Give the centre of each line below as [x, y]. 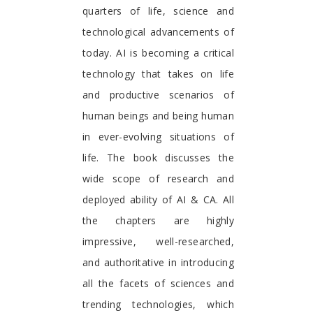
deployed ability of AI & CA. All [158, 199]
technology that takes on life [158, 73]
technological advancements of [158, 31]
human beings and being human [158, 115]
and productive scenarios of [158, 94]
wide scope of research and [158, 178]
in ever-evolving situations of [158, 136]
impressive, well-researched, [158, 241]
